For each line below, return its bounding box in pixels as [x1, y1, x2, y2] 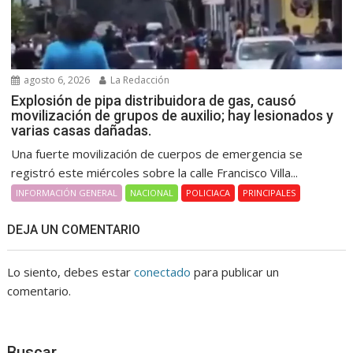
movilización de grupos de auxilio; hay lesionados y [11, 106, 334, 124]
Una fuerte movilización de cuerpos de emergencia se [11, 145, 303, 162]
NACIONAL [130, 186, 174, 199]
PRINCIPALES [243, 186, 296, 199]
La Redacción [108, 72, 170, 87]
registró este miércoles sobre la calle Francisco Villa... [11, 164, 299, 180]
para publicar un [191, 263, 280, 280]
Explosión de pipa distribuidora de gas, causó [11, 91, 297, 109]
